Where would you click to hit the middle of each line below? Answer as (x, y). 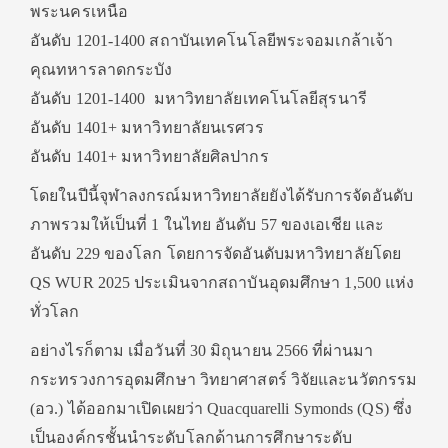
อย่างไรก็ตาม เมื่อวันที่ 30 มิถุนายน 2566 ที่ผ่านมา (201, 350)
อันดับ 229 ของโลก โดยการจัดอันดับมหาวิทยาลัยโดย (215, 253)
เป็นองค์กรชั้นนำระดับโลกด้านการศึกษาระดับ (191, 437)
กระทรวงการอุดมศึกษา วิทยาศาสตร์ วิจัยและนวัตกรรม (224, 379)
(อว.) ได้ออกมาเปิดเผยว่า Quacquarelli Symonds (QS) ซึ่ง (221, 408)
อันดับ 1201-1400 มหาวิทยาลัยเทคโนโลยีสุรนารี (198, 98)
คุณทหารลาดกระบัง (101, 69)
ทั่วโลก (55, 311)
